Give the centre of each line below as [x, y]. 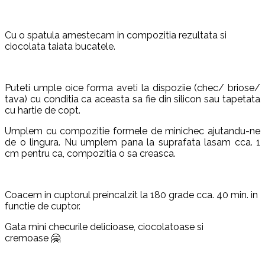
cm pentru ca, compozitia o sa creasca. [90, 154]
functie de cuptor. [43, 206]
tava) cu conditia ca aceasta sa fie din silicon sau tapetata [132, 99]
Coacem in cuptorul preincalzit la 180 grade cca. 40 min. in [131, 195]
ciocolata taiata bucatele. [60, 47]
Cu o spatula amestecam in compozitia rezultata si [116, 35]
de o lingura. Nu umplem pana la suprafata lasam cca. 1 [132, 143]
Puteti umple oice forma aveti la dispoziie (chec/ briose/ [132, 88]
